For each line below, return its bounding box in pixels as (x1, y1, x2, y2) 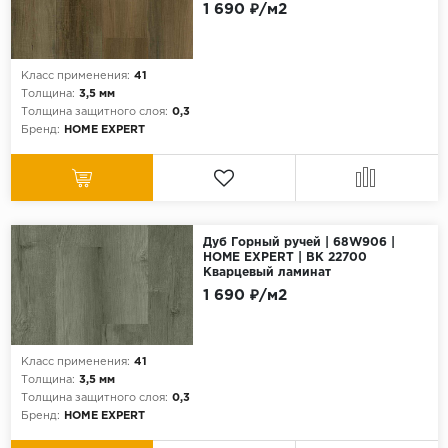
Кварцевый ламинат (202, 267, 331, 279)
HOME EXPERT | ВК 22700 (202, 252, 367, 264)
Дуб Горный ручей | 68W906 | (202, 237, 395, 249)
